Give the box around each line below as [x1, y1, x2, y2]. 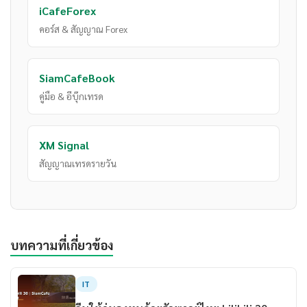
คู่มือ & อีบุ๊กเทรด [39, 90, 103, 103]
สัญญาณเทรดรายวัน [39, 157, 116, 170]
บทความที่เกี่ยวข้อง [10, 236, 113, 254]
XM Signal [39, 138, 89, 153]
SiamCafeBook [39, 71, 115, 86]
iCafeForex [39, 3, 96, 19]
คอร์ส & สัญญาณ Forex [39, 23, 127, 36]
